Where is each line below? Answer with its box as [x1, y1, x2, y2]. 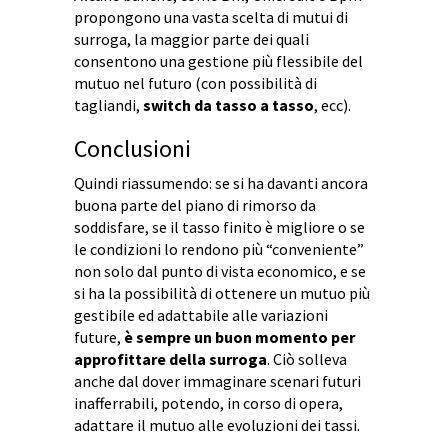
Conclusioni [74, 133, 191, 165]
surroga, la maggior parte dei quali [74, 29, 309, 50]
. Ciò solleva [267, 349, 347, 370]
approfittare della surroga [74, 349, 267, 370]
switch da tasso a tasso [143, 95, 314, 116]
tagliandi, [74, 95, 143, 116]
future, [74, 327, 124, 348]
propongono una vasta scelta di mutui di [74, 7, 348, 28]
